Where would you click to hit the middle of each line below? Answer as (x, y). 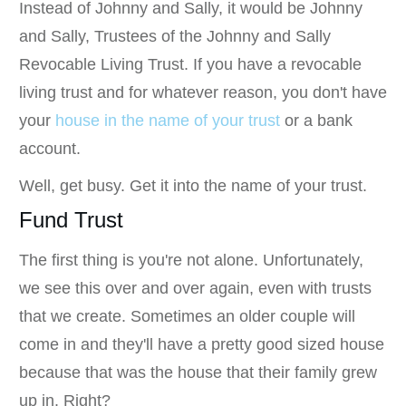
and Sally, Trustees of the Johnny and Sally (175, 36)
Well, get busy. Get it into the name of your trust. (193, 185)
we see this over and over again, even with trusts (195, 288)
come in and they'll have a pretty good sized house (202, 344)
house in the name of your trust (168, 120)
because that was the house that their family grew (198, 372)
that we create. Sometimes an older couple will (187, 316)
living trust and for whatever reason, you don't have (203, 92)
